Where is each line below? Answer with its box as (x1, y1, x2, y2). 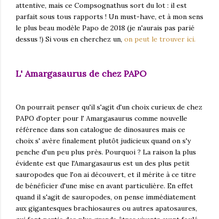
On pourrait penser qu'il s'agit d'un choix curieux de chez (16, 102, 202, 111)
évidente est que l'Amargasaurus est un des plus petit (16, 158, 190, 168)
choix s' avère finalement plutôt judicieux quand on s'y (16, 136, 191, 145)
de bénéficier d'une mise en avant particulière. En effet (16, 181, 193, 190)
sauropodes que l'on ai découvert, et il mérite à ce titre (16, 170, 196, 179)
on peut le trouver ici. (124, 34, 196, 44)
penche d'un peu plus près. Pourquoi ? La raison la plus (16, 147, 196, 156)
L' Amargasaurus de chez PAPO (16, 68, 147, 80)
